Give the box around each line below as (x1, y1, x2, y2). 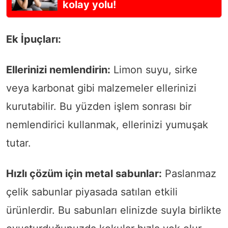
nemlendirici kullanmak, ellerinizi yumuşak (6, 118, 208, 131)
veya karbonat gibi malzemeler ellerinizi (6, 81, 196, 94)
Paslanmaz (162, 167, 216, 180)
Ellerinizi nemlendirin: (6, 63, 110, 76)
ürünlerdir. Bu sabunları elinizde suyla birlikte (6, 204, 221, 216)
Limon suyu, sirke (110, 63, 197, 76)
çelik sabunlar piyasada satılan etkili (6, 185, 178, 198)
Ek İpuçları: (6, 33, 61, 45)
